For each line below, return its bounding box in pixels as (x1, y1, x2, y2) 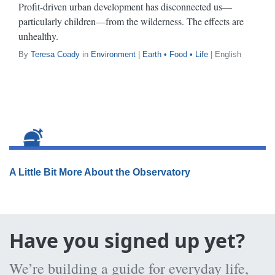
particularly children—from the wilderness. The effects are (18, 15, 244, 28)
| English (208, 50, 241, 59)
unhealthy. (18, 29, 58, 42)
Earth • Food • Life (142, 50, 208, 59)
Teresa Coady (31, 50, 80, 59)
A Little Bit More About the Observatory (9, 167, 190, 177)
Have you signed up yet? (9, 227, 245, 254)
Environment (91, 50, 136, 59)
